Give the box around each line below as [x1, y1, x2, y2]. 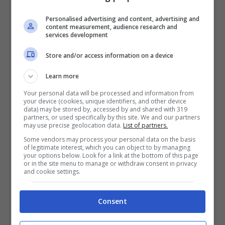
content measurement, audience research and [46, 23, 178, 31]
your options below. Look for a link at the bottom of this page [24, 151, 199, 160]
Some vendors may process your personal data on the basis [24, 135, 196, 144]
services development [46, 31, 108, 39]
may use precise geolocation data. [24, 121, 124, 130]
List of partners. [123, 121, 168, 130]
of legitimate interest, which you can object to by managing [24, 143, 191, 152]
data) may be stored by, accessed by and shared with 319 [24, 105, 188, 114]
